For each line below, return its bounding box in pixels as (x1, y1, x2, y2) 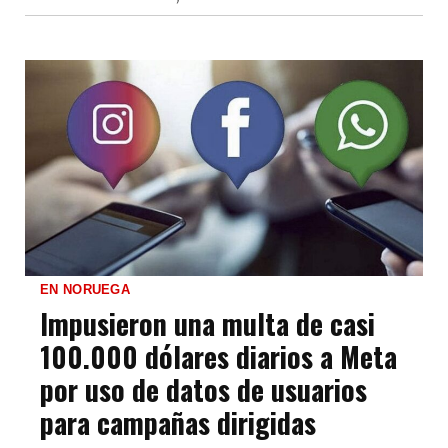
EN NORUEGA (40, 282, 130, 298)
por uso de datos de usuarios (40, 369, 367, 411)
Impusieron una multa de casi (40, 303, 375, 345)
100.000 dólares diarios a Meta (40, 336, 397, 378)
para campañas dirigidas (40, 402, 316, 444)
